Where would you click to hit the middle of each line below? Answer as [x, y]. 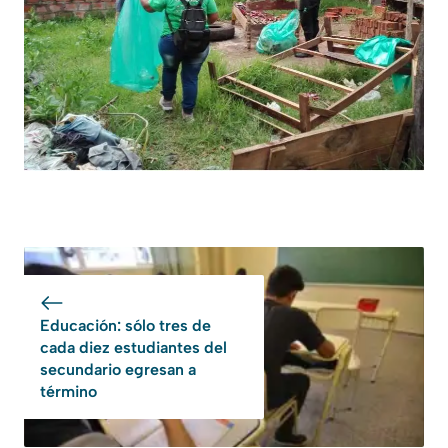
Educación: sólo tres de [125, 325]
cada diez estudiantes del [133, 347]
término [68, 391]
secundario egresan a [118, 369]
